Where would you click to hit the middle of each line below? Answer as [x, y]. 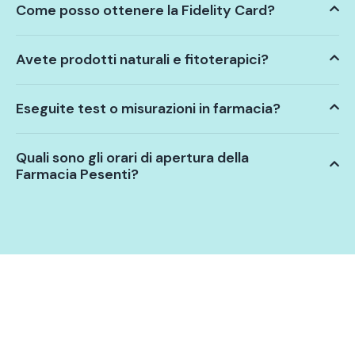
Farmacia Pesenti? [77, 174]
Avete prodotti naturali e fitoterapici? [142, 59]
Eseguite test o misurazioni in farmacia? [148, 108]
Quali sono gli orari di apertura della [132, 157]
